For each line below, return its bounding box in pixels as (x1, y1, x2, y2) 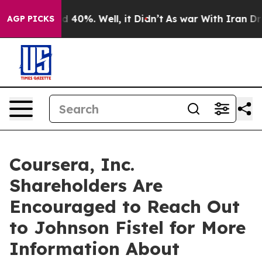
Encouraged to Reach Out (9, 195, 240, 218)
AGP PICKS (7, 13, 54, 24)
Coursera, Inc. (9, 153, 135, 175)
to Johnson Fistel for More (9, 216, 246, 239)
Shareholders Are (9, 174, 163, 196)
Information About (9, 237, 180, 260)
